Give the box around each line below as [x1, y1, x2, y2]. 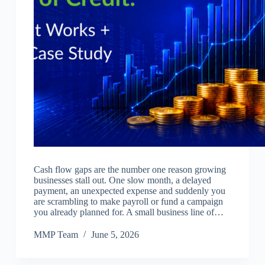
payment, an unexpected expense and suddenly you [33, 186, 225, 196]
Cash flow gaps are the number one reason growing [33, 164, 226, 175]
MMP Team [33, 230, 78, 240]
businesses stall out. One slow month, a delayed [33, 175, 211, 186]
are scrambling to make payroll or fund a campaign [33, 196, 223, 207]
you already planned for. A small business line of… [33, 207, 224, 218]
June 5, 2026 [91, 230, 139, 240]
